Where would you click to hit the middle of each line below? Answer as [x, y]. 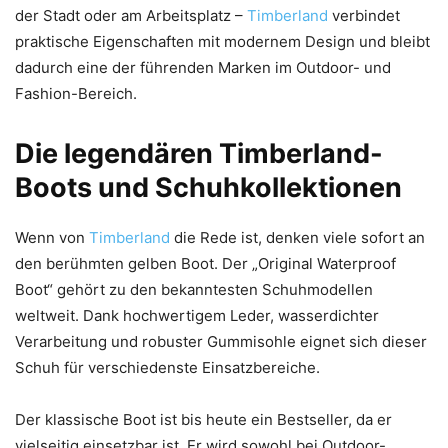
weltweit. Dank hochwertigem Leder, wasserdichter [197, 315]
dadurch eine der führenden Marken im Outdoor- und [203, 67]
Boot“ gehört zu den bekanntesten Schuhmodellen [194, 289]
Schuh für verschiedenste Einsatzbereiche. [167, 367]
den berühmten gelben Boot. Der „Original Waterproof [205, 263]
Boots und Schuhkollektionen [208, 187]
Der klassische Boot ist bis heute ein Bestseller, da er [203, 419]
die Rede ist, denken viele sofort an [299, 237]
